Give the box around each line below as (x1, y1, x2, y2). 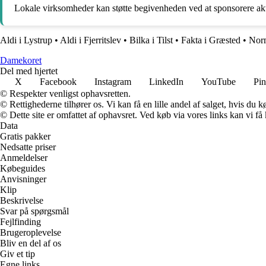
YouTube (201, 77, 236, 87)
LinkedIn (149, 77, 183, 87)
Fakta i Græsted (181, 35, 240, 46)
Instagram (94, 77, 131, 87)
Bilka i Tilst (129, 35, 173, 46)
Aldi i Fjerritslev (60, 35, 121, 46)
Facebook (40, 77, 77, 87)
